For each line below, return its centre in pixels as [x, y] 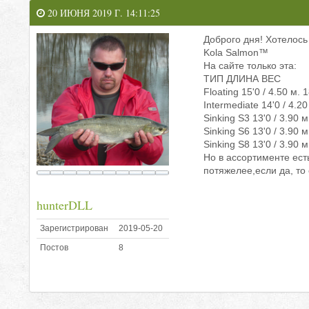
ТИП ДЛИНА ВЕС [242, 78]
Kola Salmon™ [236, 52]
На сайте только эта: [250, 65]
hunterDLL [64, 205]
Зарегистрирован [74, 228]
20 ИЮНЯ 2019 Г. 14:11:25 [102, 12]
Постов [54, 247]
